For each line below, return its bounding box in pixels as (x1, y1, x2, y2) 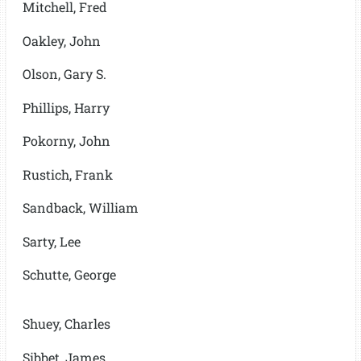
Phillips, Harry (22, 98, 110, 116)
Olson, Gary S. (22, 65, 106, 82)
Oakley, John (22, 31, 101, 49)
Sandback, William (22, 199, 139, 216)
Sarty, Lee (22, 232, 81, 250)
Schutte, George (22, 266, 116, 283)
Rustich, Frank (22, 165, 113, 183)
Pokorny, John (22, 132, 110, 149)
